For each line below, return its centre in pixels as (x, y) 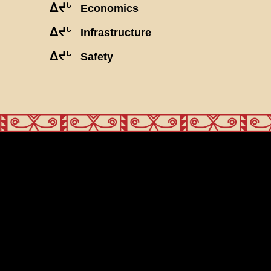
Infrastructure (116, 32)
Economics (109, 8)
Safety (97, 57)
